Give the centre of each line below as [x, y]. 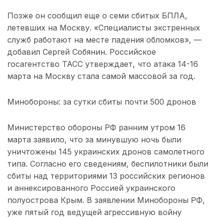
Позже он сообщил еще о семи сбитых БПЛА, [97, 16]
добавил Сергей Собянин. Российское [82, 52]
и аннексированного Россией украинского [91, 188]
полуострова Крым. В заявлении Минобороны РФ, [106, 200]
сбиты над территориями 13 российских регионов [106, 176]
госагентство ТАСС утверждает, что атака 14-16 [103, 64]
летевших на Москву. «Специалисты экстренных [104, 28]
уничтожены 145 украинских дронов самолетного [106, 152]
